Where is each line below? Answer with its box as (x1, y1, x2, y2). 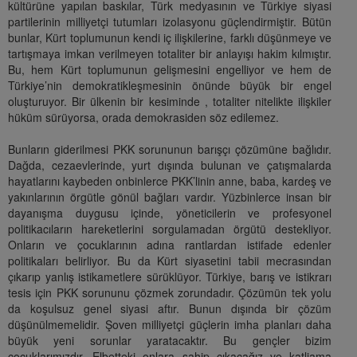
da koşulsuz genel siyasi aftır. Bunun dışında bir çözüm (8, 300, 331, 317)
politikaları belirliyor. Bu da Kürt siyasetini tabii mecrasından (8, 253, 331, 269)
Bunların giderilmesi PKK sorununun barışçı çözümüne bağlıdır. (8, 141, 331, 158)
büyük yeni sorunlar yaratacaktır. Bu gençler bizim (8, 332, 331, 349)
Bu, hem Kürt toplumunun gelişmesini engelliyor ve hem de (8, 61, 331, 78)
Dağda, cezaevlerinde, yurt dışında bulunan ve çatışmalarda (8, 157, 331, 174)
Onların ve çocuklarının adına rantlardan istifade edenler (8, 237, 331, 253)
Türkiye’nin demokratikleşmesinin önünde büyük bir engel (8, 77, 331, 94)
